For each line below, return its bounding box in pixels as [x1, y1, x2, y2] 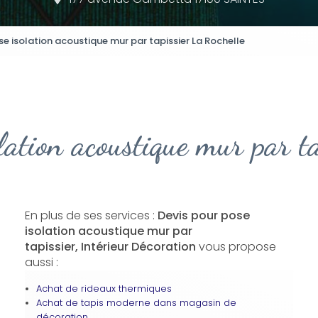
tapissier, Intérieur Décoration [24, 238, 196, 255]
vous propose [195, 238, 276, 255]
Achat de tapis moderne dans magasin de [35, 296, 236, 309]
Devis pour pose [157, 207, 250, 224]
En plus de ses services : [24, 207, 158, 224]
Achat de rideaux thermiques [35, 282, 172, 295]
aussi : [24, 253, 58, 270]
